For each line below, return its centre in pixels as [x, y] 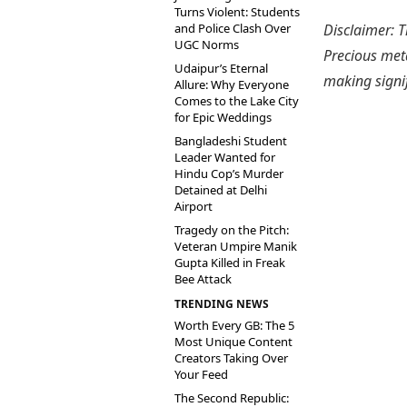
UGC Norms [207, 45]
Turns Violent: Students [237, 12]
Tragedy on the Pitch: [232, 230]
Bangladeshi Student [231, 141]
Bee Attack [203, 279]
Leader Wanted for [225, 157]
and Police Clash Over [233, 28]
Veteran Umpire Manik [236, 246]
